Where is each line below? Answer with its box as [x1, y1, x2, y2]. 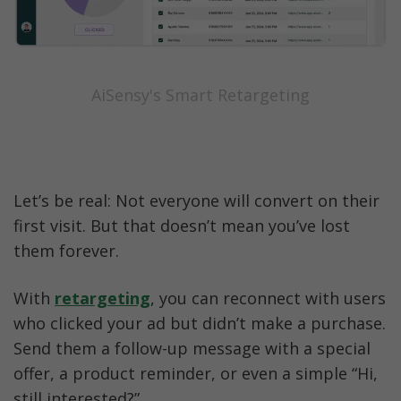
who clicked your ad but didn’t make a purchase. [13, 312, 386, 335]
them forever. [13, 240, 119, 262]
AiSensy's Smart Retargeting [91, 83, 310, 106]
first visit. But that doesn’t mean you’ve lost [13, 215, 350, 237]
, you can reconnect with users [150, 287, 386, 310]
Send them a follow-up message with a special [13, 337, 371, 360]
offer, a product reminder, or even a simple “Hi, [13, 363, 378, 385]
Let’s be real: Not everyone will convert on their [13, 190, 380, 212]
